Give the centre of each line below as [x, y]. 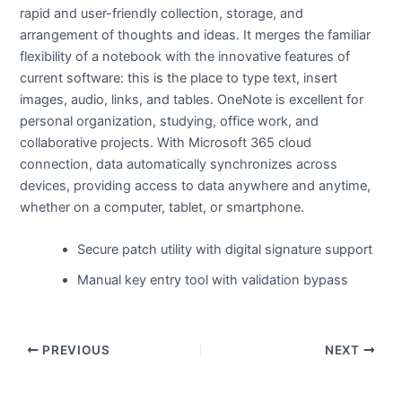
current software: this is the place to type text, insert [179, 78]
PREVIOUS [74, 350]
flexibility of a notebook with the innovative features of [185, 56]
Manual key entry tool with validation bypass [213, 280]
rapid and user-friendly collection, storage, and [162, 13]
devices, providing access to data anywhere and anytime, [196, 185]
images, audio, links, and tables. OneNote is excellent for [192, 99]
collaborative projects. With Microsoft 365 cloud [166, 142]
